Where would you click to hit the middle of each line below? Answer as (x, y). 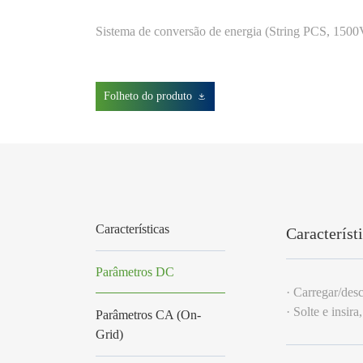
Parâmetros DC (135, 271)
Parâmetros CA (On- (148, 314)
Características (132, 228)
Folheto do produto (147, 96)
